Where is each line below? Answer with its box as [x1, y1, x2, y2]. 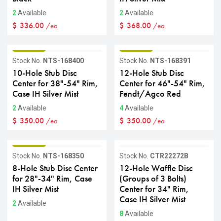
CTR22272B [149, 152, 188, 160]
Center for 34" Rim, [119, 184, 189, 194]
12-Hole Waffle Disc [119, 163, 193, 174]
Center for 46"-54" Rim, [119, 78, 205, 89]
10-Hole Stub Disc [12, 68, 77, 78]
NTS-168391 [149, 57, 191, 65]
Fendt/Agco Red [119, 88, 181, 99]
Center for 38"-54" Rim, [12, 78, 98, 89]
